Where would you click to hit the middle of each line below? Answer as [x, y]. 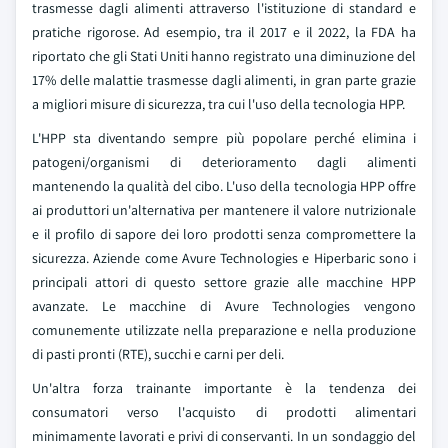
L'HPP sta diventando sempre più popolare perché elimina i [224, 138]
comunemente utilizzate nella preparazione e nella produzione [224, 330]
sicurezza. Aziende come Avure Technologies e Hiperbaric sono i [224, 258]
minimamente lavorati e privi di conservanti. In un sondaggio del [224, 436]
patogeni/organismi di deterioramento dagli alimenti [224, 162]
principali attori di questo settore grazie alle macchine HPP [224, 282]
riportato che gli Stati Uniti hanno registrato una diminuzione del [224, 56]
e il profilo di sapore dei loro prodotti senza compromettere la [224, 234]
